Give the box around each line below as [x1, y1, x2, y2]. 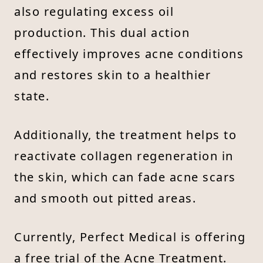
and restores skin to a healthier [14, 66, 211, 83]
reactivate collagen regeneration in [14, 147, 234, 164]
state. [14, 87, 49, 104]
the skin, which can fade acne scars [14, 168, 236, 185]
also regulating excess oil [14, 3, 174, 19]
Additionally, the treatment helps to [14, 126, 237, 143]
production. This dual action [14, 24, 190, 41]
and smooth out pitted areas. [14, 190, 196, 206]
